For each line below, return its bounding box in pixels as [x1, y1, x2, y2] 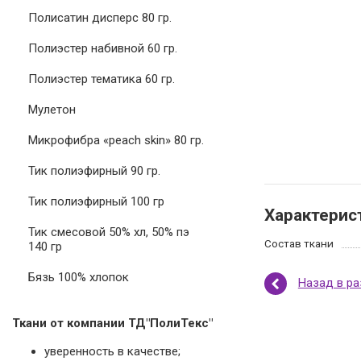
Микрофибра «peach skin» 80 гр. [28, 133, 204, 147]
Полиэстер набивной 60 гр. [28, 41, 177, 56]
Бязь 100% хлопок [28, 270, 129, 284]
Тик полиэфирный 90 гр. [28, 164, 160, 178]
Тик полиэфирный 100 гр [28, 194, 164, 209]
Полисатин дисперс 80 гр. [28, 10, 172, 25]
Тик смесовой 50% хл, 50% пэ [28, 225, 189, 239]
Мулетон [28, 102, 76, 117]
